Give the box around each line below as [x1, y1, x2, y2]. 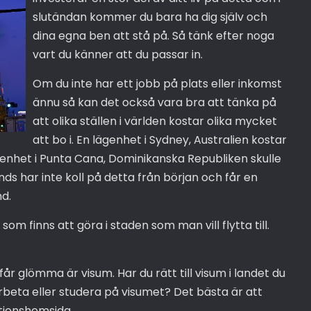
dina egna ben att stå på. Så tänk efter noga [32, 27, 274, 44]
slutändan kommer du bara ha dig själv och [32, 8, 267, 25]
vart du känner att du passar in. [32, 46, 203, 62]
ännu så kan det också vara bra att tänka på [32, 94, 276, 110]
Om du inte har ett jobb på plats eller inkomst [32, 75, 282, 92]
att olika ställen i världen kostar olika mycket [32, 112, 277, 129]
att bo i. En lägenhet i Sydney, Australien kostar [32, 131, 287, 148]
